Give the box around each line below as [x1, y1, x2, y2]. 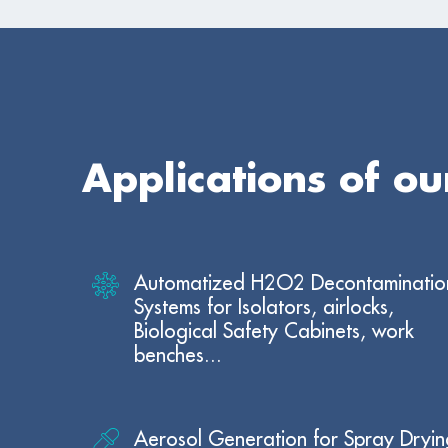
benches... [134, 344, 222, 366]
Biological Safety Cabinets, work [134, 320, 414, 342]
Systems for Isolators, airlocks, [134, 296, 394, 318]
